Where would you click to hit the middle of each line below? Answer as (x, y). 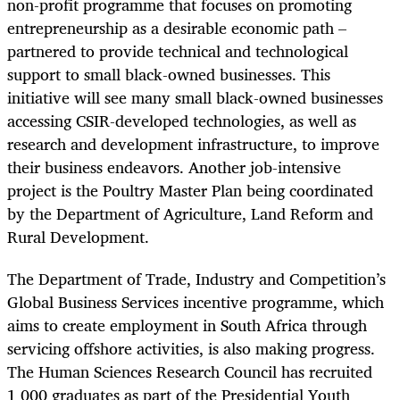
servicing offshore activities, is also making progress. (191, 348)
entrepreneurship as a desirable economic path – (177, 28)
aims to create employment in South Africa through (187, 325)
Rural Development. (78, 237)
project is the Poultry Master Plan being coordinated (190, 191)
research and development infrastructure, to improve (193, 144)
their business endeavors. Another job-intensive (174, 167)
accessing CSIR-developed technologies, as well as (182, 121)
